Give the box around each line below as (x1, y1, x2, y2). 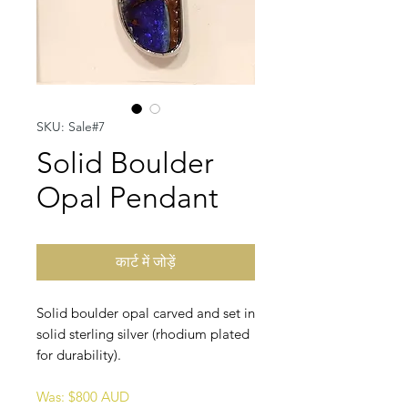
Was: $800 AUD (36, 388, 129, 406)
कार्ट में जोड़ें (116, 253, 176, 271)
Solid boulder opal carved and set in (36, 304, 255, 322)
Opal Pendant (36, 180, 219, 216)
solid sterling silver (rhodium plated (36, 325, 250, 343)
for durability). (36, 346, 121, 364)
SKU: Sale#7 (36, 118, 105, 136)
